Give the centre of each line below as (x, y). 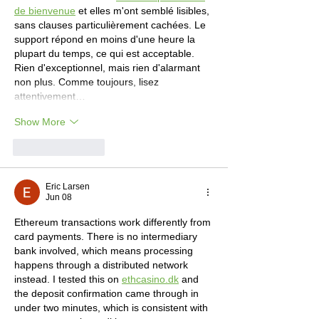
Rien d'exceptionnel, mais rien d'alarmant (109, 68)
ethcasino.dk (150, 279)
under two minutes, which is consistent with (113, 308)
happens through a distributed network (103, 265)
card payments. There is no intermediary (107, 237)
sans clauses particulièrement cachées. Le (111, 25)
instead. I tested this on (68, 279)
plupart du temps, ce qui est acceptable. (106, 54)
